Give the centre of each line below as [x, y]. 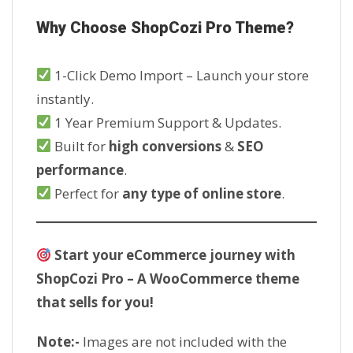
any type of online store [202, 193]
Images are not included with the [185, 342]
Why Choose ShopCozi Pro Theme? [165, 27]
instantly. [65, 98]
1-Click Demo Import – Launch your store [180, 75]
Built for [80, 146]
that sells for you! [95, 303]
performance [80, 169]
